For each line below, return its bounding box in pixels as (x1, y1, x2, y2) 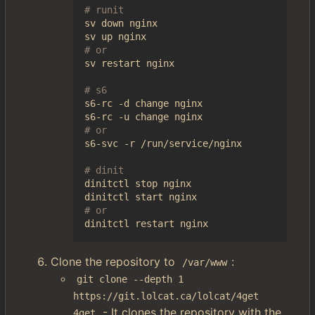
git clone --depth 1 (77, 274, 190, 285)
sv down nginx (84, 18, 157, 29)
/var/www (182, 257, 228, 268)
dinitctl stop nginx (84, 178, 191, 189)
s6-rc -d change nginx (84, 98, 202, 109)
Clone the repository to (51, 255, 179, 269)
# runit (84, 4, 124, 15)
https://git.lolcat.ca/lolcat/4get (73, 290, 264, 302)
